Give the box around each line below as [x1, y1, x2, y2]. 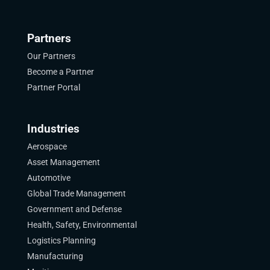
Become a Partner [27, 66, 94, 77]
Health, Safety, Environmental [27, 219, 137, 230]
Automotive [27, 172, 71, 183]
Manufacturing [27, 251, 83, 261]
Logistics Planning [27, 235, 96, 245]
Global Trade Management [27, 188, 126, 198]
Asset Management [27, 157, 100, 167]
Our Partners [27, 51, 75, 61]
